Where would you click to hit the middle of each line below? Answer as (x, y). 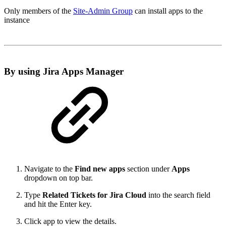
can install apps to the (168, 11)
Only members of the (39, 11)
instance (17, 20)
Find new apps (100, 169)
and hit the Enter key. (58, 204)
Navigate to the (49, 169)
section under (148, 169)
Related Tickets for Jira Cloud (94, 195)
